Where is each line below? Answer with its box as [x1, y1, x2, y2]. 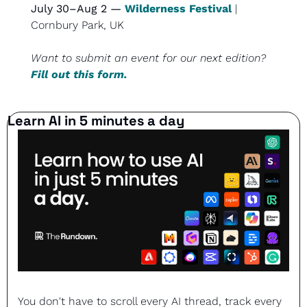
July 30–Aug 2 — [31, 1, 125, 15]
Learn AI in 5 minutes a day [8, 111, 184, 130]
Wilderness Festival [125, 1, 232, 15]
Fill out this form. [31, 67, 127, 81]
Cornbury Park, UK [31, 18, 124, 32]
